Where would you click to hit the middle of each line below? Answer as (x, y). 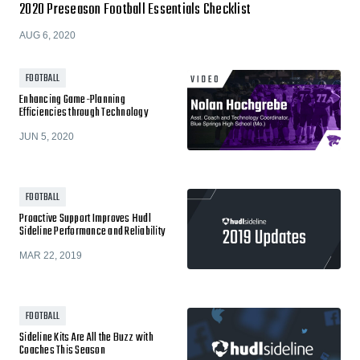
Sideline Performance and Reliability (92, 232)
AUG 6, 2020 (47, 35)
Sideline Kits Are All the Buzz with (86, 338)
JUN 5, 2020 (47, 137)
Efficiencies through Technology (84, 113)
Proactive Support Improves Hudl (85, 219)
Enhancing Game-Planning (72, 100)
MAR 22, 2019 (51, 256)
